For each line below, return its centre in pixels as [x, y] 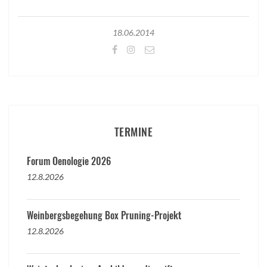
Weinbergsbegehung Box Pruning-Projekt [104, 215]
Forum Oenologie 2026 [69, 161]
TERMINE [133, 131]
